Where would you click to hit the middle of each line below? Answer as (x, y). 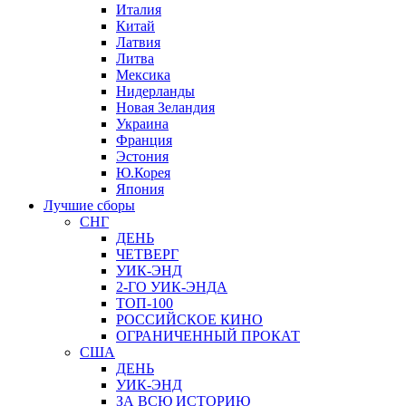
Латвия (138, 43)
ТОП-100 (145, 304)
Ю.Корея (143, 173)
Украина (142, 124)
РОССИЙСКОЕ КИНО (189, 320)
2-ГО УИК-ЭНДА (172, 287)
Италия (139, 10)
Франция (144, 140)
